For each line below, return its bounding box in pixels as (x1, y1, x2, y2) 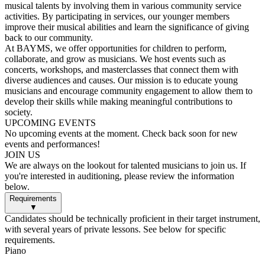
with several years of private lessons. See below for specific (5, 224, 226, 234)
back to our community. (5, 33, 93, 43)
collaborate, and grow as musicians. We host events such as (5, 54, 225, 64)
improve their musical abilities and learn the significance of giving (5, 22, 249, 32)
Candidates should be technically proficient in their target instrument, (5, 214, 260, 224)
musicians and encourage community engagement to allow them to (5, 86, 253, 96)
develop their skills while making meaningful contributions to (5, 96, 232, 106)
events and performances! (5, 139, 100, 149)
